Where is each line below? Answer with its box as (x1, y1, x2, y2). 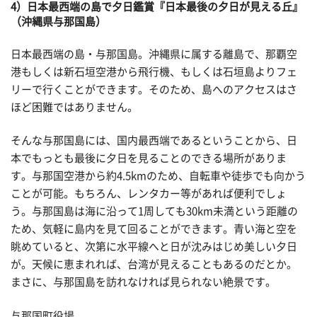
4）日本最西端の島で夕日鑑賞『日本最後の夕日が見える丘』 (11, 1, 303, 13)
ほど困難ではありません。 (11, 101, 138, 113)
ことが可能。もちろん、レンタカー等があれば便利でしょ (11, 188, 287, 200)
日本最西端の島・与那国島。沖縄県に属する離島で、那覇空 (11, 48, 297, 59)
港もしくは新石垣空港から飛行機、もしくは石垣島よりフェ (11, 66, 297, 77)
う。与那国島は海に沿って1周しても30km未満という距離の (11, 206, 298, 217)
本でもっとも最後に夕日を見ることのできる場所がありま (11, 153, 287, 164)
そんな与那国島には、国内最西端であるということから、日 (11, 135, 297, 146)
